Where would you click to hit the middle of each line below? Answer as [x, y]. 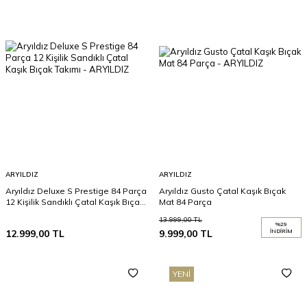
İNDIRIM [281, 231]
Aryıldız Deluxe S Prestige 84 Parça [76, 191]
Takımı [18, 213]
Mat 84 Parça [185, 202]
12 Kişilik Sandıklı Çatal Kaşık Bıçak [75, 202]
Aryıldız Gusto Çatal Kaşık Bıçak [222, 191]
